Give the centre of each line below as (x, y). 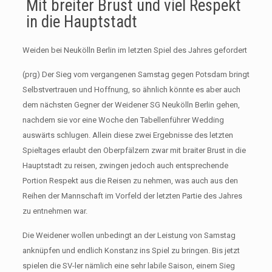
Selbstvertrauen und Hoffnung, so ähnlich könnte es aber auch (131, 90)
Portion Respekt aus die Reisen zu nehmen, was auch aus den (130, 181)
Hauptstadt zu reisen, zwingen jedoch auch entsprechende (125, 165)
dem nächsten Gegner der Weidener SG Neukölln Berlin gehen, (131, 105)
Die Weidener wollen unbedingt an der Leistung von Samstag (129, 235)
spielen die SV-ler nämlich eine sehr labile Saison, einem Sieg (128, 266)
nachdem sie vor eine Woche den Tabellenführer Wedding (123, 120)
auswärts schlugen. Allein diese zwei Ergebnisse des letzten (127, 135)
